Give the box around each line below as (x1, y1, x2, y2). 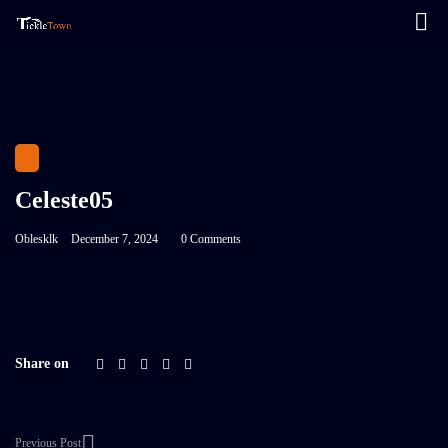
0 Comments (181, 232, 241, 246)
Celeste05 (15, 187, 113, 213)
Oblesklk (15, 232, 58, 246)
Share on (15, 356, 69, 371)
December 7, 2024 (71, 232, 158, 246)
